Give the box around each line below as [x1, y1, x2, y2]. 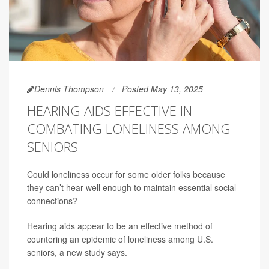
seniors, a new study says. [27, 246, 127, 259]
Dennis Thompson [34, 83, 104, 95]
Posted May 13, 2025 [122, 83, 203, 95]
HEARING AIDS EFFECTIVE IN [27, 101, 192, 120]
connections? [27, 195, 77, 207]
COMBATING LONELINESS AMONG [27, 119, 231, 138]
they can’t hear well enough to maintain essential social [27, 181, 236, 194]
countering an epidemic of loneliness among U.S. [27, 233, 213, 246]
